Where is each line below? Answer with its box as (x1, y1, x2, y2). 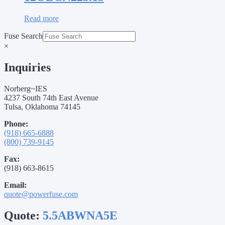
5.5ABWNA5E (43, 208, 118, 222)
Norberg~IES (4, 84, 47, 93)
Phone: (4, 119, 28, 128)
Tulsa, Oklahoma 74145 (4, 102, 80, 111)
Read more (24, 14, 59, 23)
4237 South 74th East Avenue (4, 93, 98, 102)
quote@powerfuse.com (4, 189, 78, 198)
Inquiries (4, 60, 51, 74)
